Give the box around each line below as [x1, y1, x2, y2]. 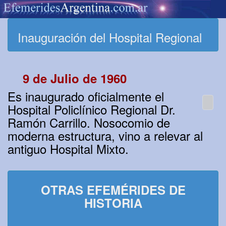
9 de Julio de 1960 [23, 70, 127, 87]
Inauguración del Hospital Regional [18, 28, 202, 46]
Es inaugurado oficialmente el [8, 87, 164, 105]
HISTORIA [84, 194, 142, 212]
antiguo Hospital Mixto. [8, 140, 129, 158]
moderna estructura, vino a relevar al [8, 127, 203, 145]
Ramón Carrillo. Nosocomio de [8, 114, 170, 132]
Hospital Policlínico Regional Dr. [8, 100, 176, 119]
